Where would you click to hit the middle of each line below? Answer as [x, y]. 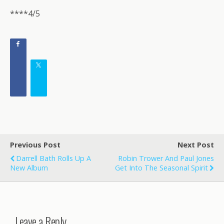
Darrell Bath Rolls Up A [53, 158]
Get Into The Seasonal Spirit [161, 168]
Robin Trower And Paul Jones [166, 158]
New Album [29, 168]
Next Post [196, 145]
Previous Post [35, 145]
